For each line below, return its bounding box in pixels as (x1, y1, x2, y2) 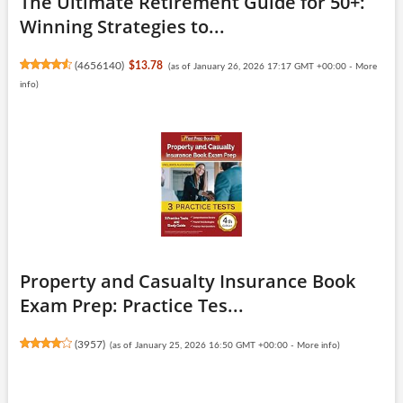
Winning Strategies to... (19, 13, 225, 39)
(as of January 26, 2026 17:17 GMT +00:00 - (167, 61, 355, 71)
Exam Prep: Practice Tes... (19, 292, 244, 318)
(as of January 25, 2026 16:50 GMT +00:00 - (110, 340, 298, 350)
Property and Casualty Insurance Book (19, 268, 355, 293)
